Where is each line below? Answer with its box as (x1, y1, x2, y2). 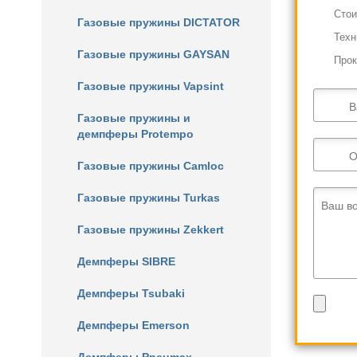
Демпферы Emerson (77, 319, 190, 331)
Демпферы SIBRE (77, 255, 175, 268)
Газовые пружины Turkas (77, 191, 220, 204)
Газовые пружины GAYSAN (77, 48, 229, 61)
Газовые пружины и (77, 112, 190, 124)
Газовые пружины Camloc (77, 159, 224, 172)
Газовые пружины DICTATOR (77, 16, 240, 29)
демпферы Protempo (77, 127, 194, 140)
